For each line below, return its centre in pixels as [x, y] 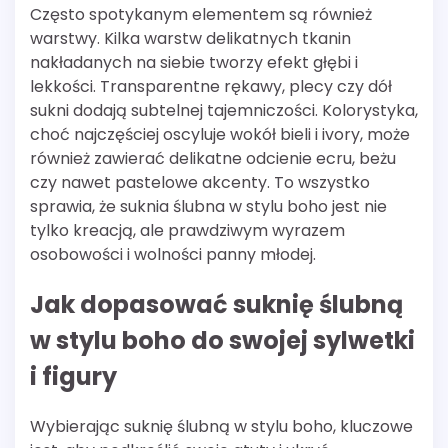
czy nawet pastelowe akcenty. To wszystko [200, 182]
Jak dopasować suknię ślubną [216, 304]
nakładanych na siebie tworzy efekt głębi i [194, 62]
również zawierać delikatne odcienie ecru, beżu [213, 158]
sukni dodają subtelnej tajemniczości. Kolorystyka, [224, 110]
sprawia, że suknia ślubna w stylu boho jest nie [208, 206]
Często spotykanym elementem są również [201, 14]
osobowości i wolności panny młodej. [173, 254]
